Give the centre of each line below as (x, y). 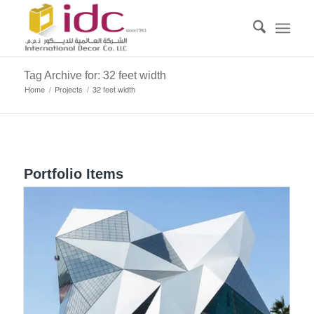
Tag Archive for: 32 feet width (95, 75)
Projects (68, 89)
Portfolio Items (73, 174)
